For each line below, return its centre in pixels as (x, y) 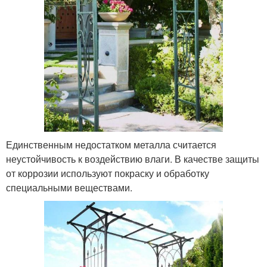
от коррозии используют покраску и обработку (108, 173)
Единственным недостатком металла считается (111, 145)
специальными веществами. (69, 188)
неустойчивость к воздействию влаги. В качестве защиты (133, 159)
